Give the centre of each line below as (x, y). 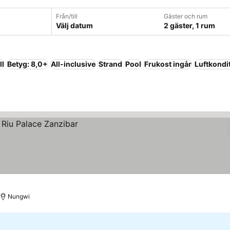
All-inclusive (73, 64)
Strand (110, 64)
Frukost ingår (168, 64)
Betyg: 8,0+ (27, 64)
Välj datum (74, 25)
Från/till (67, 16)
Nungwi (19, 196)
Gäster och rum (186, 16)
